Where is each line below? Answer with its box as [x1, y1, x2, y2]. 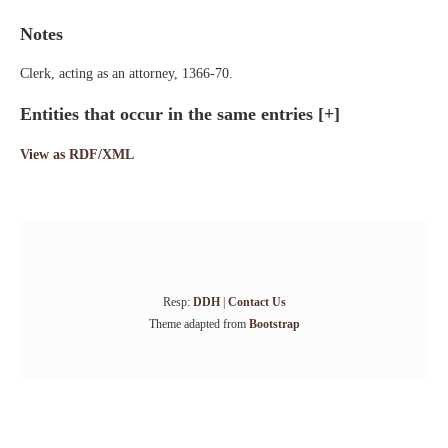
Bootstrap [248, 317, 300, 331]
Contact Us [227, 295, 286, 309]
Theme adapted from [148, 317, 249, 331]
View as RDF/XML [20, 147, 134, 162]
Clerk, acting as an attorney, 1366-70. [20, 66, 233, 81]
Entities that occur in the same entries [20, 104, 318, 124]
